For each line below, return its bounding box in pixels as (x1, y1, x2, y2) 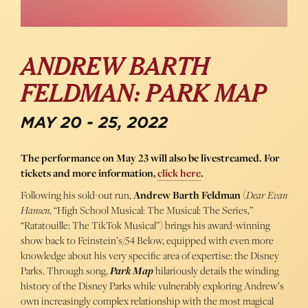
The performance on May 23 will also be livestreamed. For (21, 151, 280, 166)
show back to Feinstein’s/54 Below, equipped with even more (21, 233, 274, 248)
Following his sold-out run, (21, 188, 133, 203)
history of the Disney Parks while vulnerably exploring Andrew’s (21, 278, 284, 294)
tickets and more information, (21, 166, 157, 181)
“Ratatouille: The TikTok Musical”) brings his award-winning (21, 218, 270, 233)
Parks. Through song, (21, 263, 110, 278)
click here (157, 166, 201, 181)
